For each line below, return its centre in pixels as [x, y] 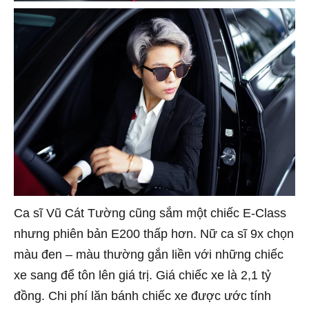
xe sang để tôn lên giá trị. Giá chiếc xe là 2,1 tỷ [142, 276]
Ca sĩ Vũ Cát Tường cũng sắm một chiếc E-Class [150, 213]
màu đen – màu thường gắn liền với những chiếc [149, 255]
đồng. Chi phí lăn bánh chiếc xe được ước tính [142, 296]
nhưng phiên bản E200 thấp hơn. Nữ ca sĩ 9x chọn [154, 234]
